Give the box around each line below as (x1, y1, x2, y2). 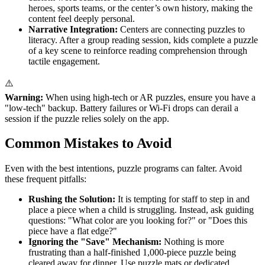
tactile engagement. (28, 56, 100, 66)
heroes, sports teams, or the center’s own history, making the (28, 2, 253, 13)
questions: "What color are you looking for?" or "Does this (28, 215, 247, 226)
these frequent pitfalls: (5, 174, 86, 185)
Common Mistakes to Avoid (5, 135, 172, 151)
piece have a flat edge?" (28, 226, 117, 237)
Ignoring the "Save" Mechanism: (28, 237, 161, 247)
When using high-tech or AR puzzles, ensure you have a (43, 92, 256, 102)
